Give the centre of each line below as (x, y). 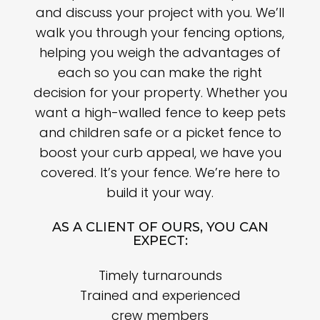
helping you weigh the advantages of (160, 52)
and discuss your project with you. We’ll (160, 12)
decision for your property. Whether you (160, 92)
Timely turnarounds (160, 275)
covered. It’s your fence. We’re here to (160, 172)
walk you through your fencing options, (160, 32)
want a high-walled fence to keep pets (160, 112)
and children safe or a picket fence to (160, 132)
